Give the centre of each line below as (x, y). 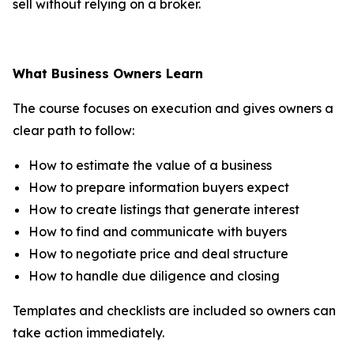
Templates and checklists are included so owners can (174, 311)
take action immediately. (88, 333)
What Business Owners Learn (108, 74)
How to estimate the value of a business (150, 166)
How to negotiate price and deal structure (158, 254)
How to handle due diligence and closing (154, 276)
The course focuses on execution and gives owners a (173, 109)
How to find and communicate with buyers (158, 232)
